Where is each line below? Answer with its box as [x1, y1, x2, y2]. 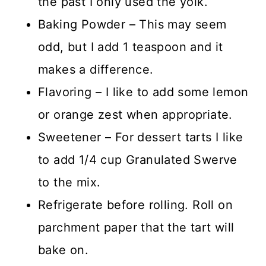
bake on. [38, 243, 89, 258]
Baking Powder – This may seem [38, 17, 227, 32]
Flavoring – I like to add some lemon [38, 85, 249, 100]
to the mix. [38, 175, 101, 190]
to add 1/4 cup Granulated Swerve [38, 153, 237, 167]
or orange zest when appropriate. [38, 107, 233, 122]
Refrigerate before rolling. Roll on [38, 198, 233, 213]
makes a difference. [38, 62, 154, 77]
